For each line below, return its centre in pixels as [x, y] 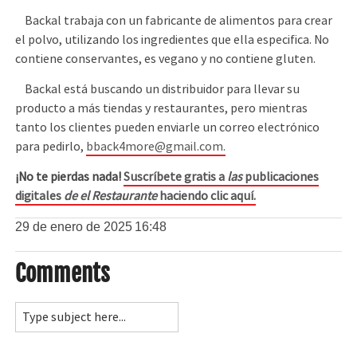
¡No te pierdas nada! [70, 177]
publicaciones [281, 177]
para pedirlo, [51, 146]
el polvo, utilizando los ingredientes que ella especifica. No [173, 39]
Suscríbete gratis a [176, 177]
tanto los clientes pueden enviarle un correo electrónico [168, 127]
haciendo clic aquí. [207, 196]
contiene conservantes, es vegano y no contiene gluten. [166, 59]
